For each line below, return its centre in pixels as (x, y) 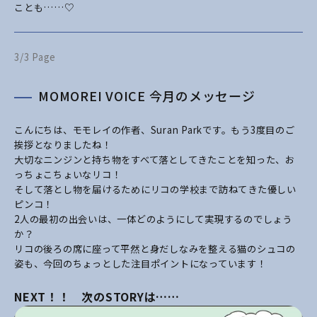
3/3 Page (35, 57)
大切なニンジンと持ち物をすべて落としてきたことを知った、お (155, 160)
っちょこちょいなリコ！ (68, 175)
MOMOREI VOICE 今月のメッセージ (147, 96)
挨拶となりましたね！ (63, 145)
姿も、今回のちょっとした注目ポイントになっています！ (140, 264)
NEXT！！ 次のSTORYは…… (97, 297)
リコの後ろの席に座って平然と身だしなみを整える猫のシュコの (155, 249)
